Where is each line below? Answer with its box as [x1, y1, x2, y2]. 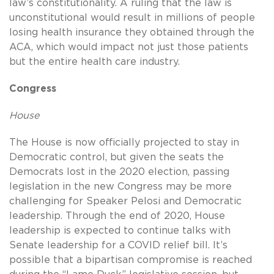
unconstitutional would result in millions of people [9, 13, 255, 23]
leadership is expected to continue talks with [9, 226, 231, 236]
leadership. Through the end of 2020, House [9, 211, 225, 221]
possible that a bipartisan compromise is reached [9, 255, 252, 265]
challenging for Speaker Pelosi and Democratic [9, 196, 242, 207]
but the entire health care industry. [9, 57, 183, 67]
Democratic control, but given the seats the [9, 152, 224, 163]
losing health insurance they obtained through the [9, 28, 254, 38]
